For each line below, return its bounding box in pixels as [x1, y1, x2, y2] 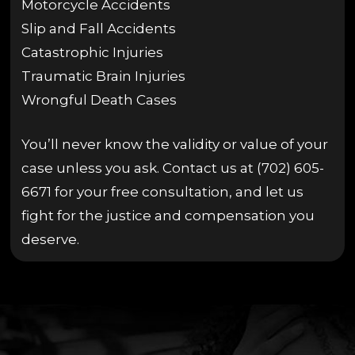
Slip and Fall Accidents [21, 21, 176, 37]
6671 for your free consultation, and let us [21, 183, 303, 200]
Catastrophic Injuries [21, 44, 163, 61]
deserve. [21, 231, 79, 247]
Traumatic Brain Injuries [21, 68, 185, 85]
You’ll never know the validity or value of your [21, 136, 328, 152]
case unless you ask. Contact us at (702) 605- [21, 159, 324, 176]
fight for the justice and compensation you [21, 207, 315, 223]
